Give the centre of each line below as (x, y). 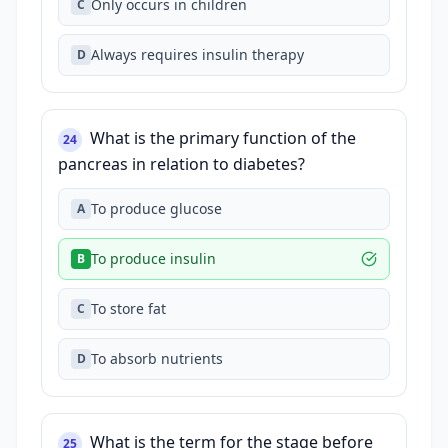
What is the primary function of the (223, 138)
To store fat (128, 308)
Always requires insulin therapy (197, 54)
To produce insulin (153, 258)
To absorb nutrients (157, 358)
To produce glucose (156, 208)
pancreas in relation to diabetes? (181, 164)
